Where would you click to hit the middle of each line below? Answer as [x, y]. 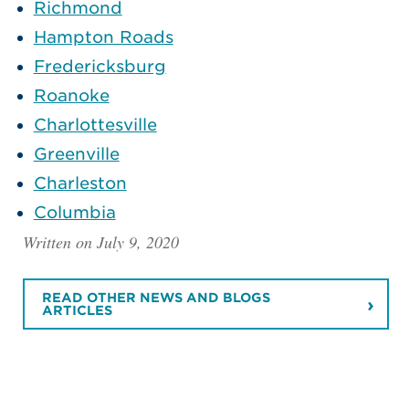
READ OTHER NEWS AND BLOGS [156, 298]
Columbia [74, 212]
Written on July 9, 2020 [100, 241]
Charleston [80, 183]
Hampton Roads [103, 37]
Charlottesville [95, 124]
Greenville [76, 153]
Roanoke [71, 95]
